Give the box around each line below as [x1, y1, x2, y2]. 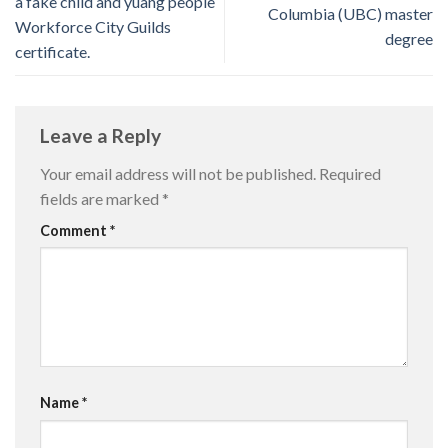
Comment [40, 221, 110, 239]
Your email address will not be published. [40, 163, 316, 183]
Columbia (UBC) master [268, 4, 433, 24]
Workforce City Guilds [15, 16, 171, 36]
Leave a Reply [40, 124, 165, 148]
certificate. [15, 41, 90, 61]
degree [385, 29, 433, 49]
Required [319, 163, 381, 183]
